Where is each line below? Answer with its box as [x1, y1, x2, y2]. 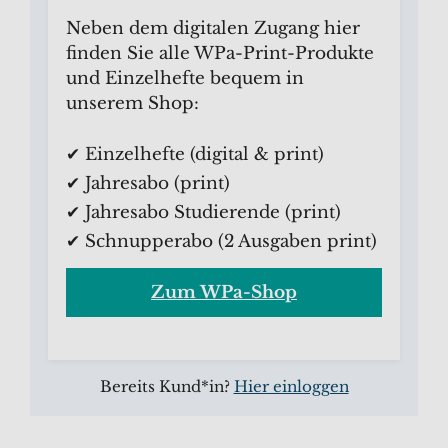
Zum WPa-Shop [151, 281, 297, 303]
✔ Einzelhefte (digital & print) [66, 143, 324, 165]
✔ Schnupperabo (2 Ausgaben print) [66, 230, 377, 252]
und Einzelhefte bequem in [66, 68, 304, 90]
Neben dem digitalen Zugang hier [66, 18, 360, 40]
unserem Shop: [66, 93, 199, 115]
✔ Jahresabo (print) [66, 172, 230, 194]
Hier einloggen [233, 377, 349, 397]
